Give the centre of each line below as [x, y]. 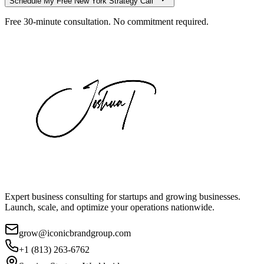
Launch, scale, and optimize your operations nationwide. [110, 207]
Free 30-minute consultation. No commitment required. [107, 22]
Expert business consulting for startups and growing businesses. [123, 197]
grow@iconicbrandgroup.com [75, 233]
